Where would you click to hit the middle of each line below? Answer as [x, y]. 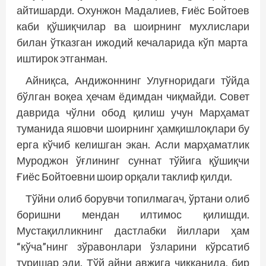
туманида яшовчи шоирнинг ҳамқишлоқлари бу [133, 129]
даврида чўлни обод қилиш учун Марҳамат [133, 113]
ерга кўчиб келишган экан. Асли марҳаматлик [133, 145]
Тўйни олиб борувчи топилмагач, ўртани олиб [137, 199]
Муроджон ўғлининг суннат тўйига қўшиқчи [133, 161]
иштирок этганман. [62, 58]
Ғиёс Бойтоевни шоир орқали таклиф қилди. [124, 177]
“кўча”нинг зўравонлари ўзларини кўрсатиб [133, 247]
